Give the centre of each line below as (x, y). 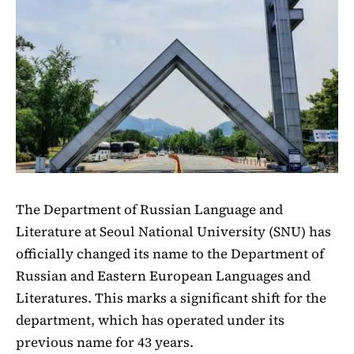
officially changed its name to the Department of (170, 253)
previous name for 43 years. (105, 342)
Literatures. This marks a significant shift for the (171, 298)
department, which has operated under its (150, 320)
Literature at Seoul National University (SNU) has (173, 231)
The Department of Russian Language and (149, 209)
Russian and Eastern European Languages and (163, 275)
